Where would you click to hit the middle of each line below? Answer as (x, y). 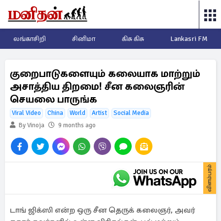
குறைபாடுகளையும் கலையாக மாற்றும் (105, 74)
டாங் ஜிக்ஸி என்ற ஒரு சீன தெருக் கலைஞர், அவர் (102, 210)
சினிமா (84, 39)
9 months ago (77, 125)
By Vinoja (31, 125)
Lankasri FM (189, 39)
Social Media (131, 113)
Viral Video (26, 113)
